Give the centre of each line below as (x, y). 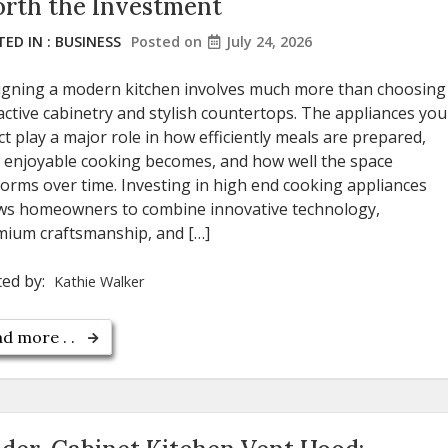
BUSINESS (88, 42)
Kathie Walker (99, 282)
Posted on (168, 42)
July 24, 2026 (269, 42)
